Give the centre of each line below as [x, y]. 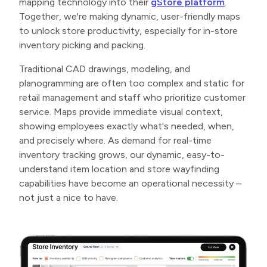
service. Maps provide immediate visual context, [121, 112]
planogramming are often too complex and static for [132, 83]
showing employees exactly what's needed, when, [127, 126]
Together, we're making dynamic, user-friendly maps [130, 16]
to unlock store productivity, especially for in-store [128, 31]
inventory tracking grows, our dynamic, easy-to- [122, 155]
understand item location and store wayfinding [119, 169]
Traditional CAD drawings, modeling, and [105, 69]
